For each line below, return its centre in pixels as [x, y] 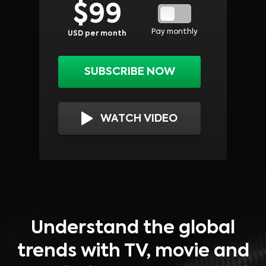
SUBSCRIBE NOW [129, 72]
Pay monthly [174, 32]
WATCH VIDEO [139, 118]
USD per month [97, 34]
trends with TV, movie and [133, 252]
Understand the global [133, 229]
